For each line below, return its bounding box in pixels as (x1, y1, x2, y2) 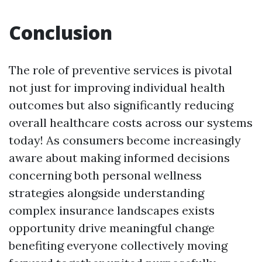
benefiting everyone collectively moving (9, 238, 227, 253)
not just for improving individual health (9, 80, 225, 95)
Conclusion (9, 20, 112, 45)
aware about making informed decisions (9, 150, 230, 165)
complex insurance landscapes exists (9, 203, 215, 218)
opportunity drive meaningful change (9, 220, 215, 235)
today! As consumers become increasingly (9, 133, 241, 147)
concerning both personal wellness (9, 168, 202, 182)
